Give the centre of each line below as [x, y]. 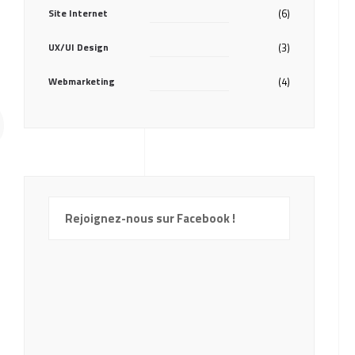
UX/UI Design [78, 47]
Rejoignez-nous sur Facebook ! [150, 218]
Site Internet [78, 13]
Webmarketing [81, 81]
